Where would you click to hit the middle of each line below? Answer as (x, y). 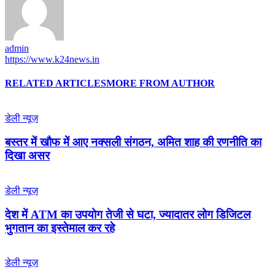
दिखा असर (27, 156)
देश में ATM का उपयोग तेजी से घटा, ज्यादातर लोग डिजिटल (128, 214)
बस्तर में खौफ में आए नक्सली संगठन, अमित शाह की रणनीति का (133, 142)
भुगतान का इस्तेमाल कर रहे (60, 228)
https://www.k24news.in (52, 59)
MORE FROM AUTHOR (161, 83)
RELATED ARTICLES (56, 83)
